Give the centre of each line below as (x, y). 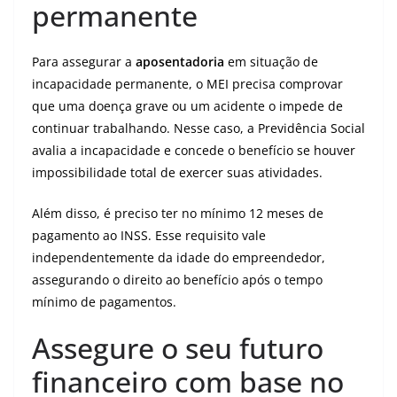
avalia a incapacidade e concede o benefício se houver (194, 150)
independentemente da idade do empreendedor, (179, 257)
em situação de (271, 62)
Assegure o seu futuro (178, 348)
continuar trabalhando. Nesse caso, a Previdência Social (198, 128)
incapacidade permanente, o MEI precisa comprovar (187, 84)
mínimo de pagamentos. (104, 302)
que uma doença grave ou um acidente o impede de (187, 106)
